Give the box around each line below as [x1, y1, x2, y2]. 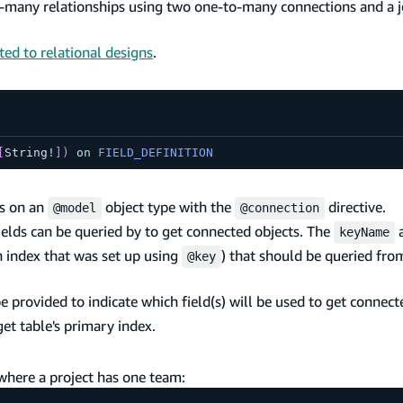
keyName [339, 225, 390, 240]
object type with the [102, 198, 235, 217]
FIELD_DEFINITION [97, 146, 213, 160]
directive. [325, 198, 386, 217]
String [4, 146, 48, 160]
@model [53, 201, 96, 216]
